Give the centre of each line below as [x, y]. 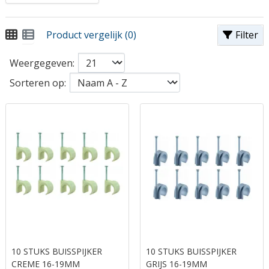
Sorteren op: [38, 83]
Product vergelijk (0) [92, 35]
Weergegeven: [42, 63]
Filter [246, 35]
